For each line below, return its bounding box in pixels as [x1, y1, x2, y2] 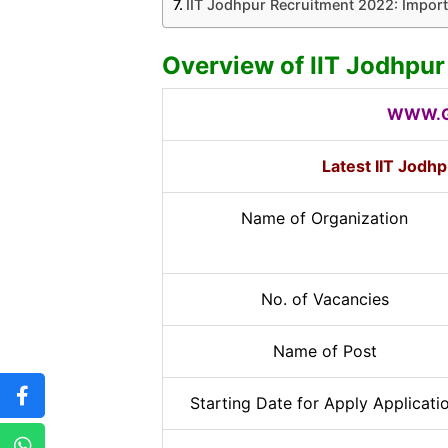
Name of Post [272, 340, 377, 361]
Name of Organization [241, 207, 408, 228]
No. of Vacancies [260, 288, 389, 309]
